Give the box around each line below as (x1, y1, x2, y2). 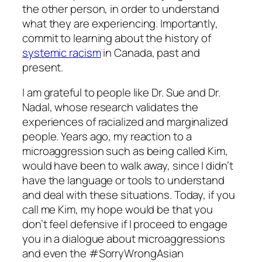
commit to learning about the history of (22, 30, 212, 46)
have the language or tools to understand (22, 173, 225, 188)
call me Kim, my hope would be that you (22, 202, 213, 218)
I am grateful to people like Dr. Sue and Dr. (22, 85, 220, 101)
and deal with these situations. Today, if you (22, 187, 235, 203)
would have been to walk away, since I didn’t (22, 158, 233, 174)
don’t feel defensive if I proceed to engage (22, 216, 227, 232)
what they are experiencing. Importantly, (22, 15, 218, 31)
